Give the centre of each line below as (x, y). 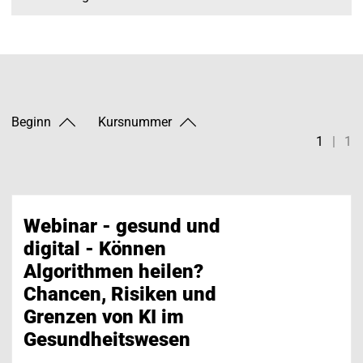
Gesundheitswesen (107, 339)
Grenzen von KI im (104, 316)
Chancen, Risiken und (120, 294)
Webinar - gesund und (122, 226)
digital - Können (95, 248)
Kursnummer (135, 122)
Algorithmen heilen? (113, 271)
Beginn (31, 122)
